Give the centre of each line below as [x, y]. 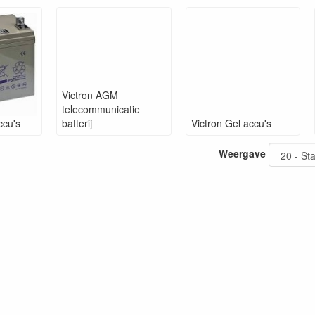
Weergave [242, 154]
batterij [77, 123]
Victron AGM [90, 95]
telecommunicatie [101, 109]
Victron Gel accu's [231, 123]
